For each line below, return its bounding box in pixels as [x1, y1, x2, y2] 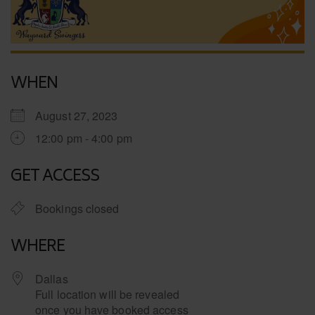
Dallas [35, 271, 68, 287]
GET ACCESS [11, 164, 99, 191]
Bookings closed [35, 200, 120, 217]
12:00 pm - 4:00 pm [35, 130, 132, 146]
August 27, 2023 [35, 108, 129, 124]
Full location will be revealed [35, 286, 179, 302]
